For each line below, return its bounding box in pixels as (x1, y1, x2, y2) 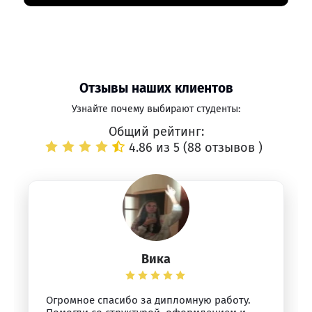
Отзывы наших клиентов (79, 80, 233, 96)
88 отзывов (187, 140, 258, 155)
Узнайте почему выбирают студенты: (72, 103, 240, 115)
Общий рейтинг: (108, 124, 204, 139)
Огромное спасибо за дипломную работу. (46, 294, 251, 306)
